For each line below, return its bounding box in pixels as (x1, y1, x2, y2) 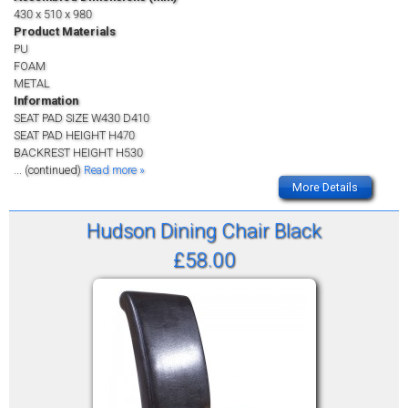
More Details (292, 180, 358, 195)
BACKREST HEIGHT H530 (14, 146, 143, 160)
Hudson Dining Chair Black (87, 219, 321, 243)
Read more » (84, 163, 145, 178)
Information (14, 94, 78, 108)
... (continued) (14, 163, 84, 178)
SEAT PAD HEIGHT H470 (14, 128, 135, 143)
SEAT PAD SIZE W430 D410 (14, 111, 149, 126)
